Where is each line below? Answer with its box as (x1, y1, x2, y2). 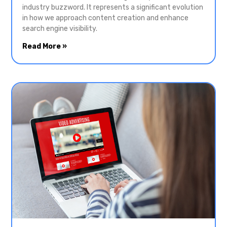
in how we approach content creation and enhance (22, 14, 188, 23)
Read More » (22, 42, 67, 51)
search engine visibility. (22, 24, 97, 33)
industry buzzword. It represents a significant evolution (22, 3, 203, 12)
